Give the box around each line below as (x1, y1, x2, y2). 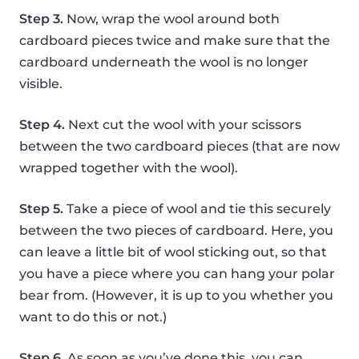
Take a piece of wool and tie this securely (63, 201, 331, 217)
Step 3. (19, 11, 63, 27)
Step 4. (19, 117, 65, 133)
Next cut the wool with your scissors (65, 117, 301, 133)
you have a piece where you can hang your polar (19, 266, 335, 282)
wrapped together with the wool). (19, 160, 238, 176)
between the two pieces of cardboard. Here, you (19, 223, 333, 239)
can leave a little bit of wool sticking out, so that (19, 244, 327, 260)
